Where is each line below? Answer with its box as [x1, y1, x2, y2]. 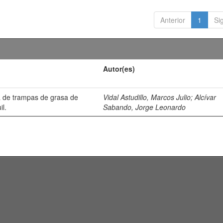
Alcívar [195, 92, 217, 102]
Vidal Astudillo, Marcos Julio [103, 92, 191, 102]
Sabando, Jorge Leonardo [103, 102, 186, 112]
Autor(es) [103, 64, 135, 74]
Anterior [160, 15, 185, 25]
